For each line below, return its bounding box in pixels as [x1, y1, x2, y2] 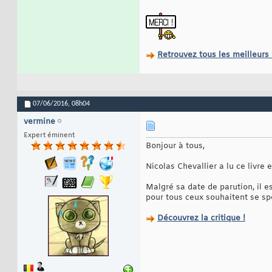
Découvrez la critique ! [157, 213, 245, 224]
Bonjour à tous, [146, 141, 205, 152]
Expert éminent [24, 131, 75, 140]
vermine [24, 117, 55, 127]
